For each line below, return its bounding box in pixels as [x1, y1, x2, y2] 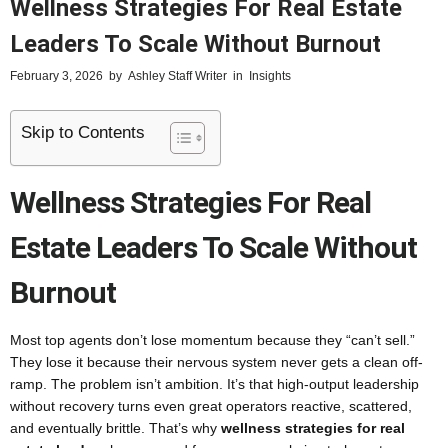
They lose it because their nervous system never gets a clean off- [10, 354, 423, 370]
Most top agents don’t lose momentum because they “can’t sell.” [10, 332, 415, 348]
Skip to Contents [21, 123, 145, 143]
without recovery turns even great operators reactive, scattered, [10, 398, 412, 414]
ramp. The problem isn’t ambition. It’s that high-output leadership [10, 376, 419, 392]
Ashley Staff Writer [128, 69, 227, 83]
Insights [249, 69, 291, 83]
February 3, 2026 [10, 69, 103, 83]
